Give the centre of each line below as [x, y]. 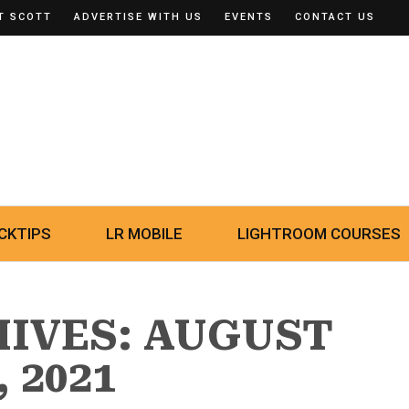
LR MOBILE [144, 234]
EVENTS [249, 17]
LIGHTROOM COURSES [319, 234]
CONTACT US [335, 17]
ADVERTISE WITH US [138, 17]
